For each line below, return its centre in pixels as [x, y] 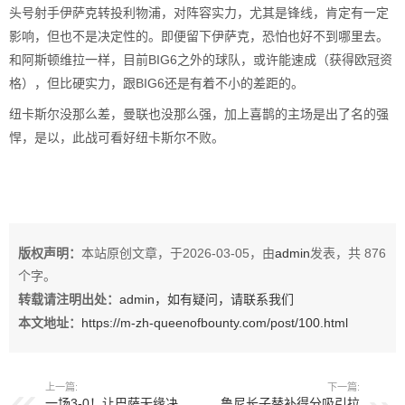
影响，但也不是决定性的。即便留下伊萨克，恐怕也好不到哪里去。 [199, 36]
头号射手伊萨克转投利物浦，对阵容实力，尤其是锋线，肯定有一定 [199, 12]
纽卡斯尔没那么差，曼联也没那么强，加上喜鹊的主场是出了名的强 [199, 113]
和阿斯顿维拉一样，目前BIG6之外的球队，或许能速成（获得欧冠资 [201, 59]
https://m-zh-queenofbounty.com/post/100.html [215, 322]
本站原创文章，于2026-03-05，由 [178, 253]
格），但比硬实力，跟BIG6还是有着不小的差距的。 [156, 83]
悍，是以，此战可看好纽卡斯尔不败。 [117, 137]
